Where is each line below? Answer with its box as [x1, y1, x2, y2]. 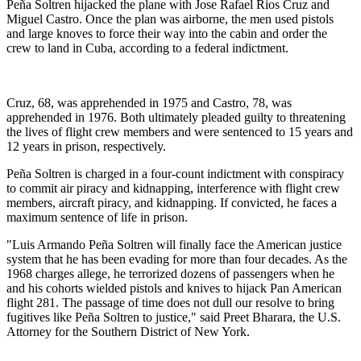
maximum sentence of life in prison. [6, 210, 188, 224]
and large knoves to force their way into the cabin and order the [6, 27, 327, 40]
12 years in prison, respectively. [6, 139, 166, 153]
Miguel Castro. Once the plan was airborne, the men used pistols [6, 12, 334, 26]
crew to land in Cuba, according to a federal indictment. [6, 41, 288, 55]
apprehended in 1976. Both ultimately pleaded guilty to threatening [6, 110, 346, 124]
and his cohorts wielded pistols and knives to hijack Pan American [6, 281, 342, 295]
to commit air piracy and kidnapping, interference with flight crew [6, 181, 340, 195]
